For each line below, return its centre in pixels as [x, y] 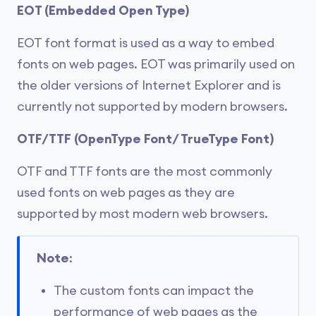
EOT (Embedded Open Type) [103, 10]
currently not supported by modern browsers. [152, 106]
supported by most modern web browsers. [142, 213]
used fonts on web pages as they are [126, 192]
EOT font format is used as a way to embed [146, 43]
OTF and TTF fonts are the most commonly [145, 171]
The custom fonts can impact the [154, 290]
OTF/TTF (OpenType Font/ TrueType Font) [145, 139]
